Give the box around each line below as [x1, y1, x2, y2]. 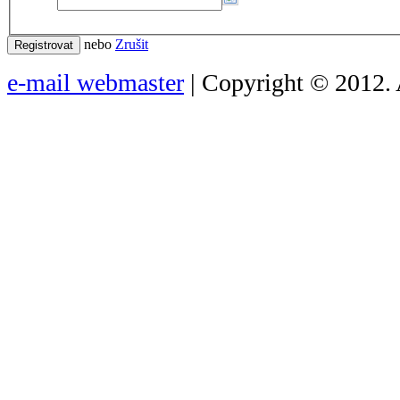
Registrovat [14, 37, 73, 52]
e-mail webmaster [7, 68, 184, 96]
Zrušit [115, 36, 148, 52]
